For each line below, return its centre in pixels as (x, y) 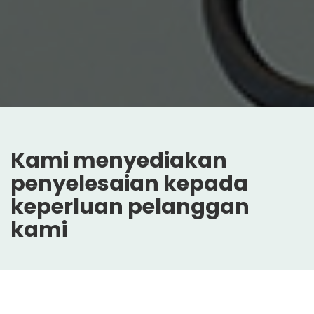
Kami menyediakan (119, 160)
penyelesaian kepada (129, 183)
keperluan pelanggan (130, 206)
